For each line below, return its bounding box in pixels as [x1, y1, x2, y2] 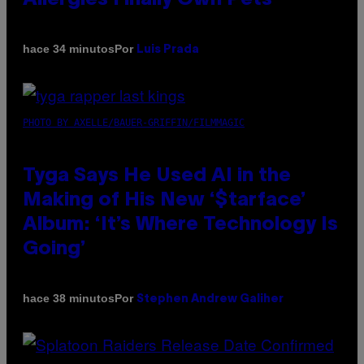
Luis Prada [136, 44, 199, 55]
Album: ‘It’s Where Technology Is [23, 215, 338, 234]
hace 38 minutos [23, 292, 115, 305]
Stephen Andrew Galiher [136, 293, 284, 305]
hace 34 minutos [23, 42, 115, 56]
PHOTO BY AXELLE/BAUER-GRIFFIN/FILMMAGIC [23, 116, 245, 128]
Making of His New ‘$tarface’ [23, 191, 306, 210]
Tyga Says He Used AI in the [23, 167, 291, 185]
